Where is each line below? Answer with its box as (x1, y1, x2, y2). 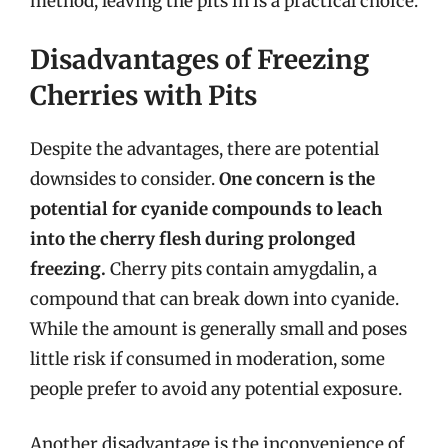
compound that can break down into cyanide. (30, 287, 399, 310)
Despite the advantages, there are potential (30, 137, 379, 160)
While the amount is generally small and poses (30, 317, 407, 340)
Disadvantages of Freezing (30, 42, 369, 76)
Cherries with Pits (30, 78, 257, 112)
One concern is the (219, 167, 375, 190)
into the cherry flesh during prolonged (30, 227, 356, 250)
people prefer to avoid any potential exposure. (30, 377, 402, 400)
